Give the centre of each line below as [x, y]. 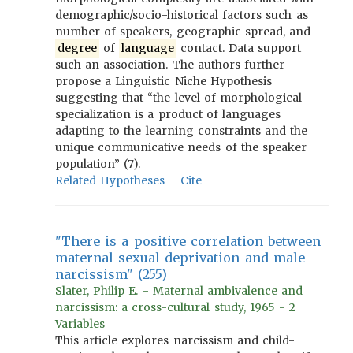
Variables [80, 324]
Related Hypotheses [110, 180]
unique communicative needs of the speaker [181, 147]
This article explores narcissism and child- [175, 340]
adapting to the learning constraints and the [182, 131]
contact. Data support [239, 48]
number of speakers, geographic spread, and [183, 32]
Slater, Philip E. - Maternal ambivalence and [179, 291]
